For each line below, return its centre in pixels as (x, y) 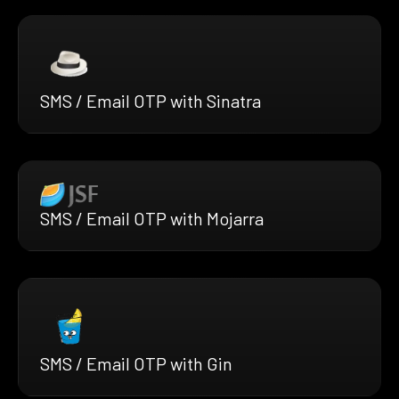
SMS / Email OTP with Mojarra (152, 219)
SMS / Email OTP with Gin (136, 364)
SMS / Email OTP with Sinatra (151, 101)
